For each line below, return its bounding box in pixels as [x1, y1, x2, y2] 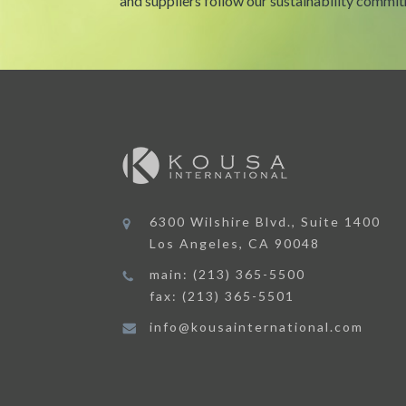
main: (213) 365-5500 [150, 266, 306, 282]
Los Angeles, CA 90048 [150, 236, 321, 251]
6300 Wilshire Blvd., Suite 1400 [150, 214, 382, 229]
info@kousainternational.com [150, 319, 364, 334]
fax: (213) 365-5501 [150, 288, 295, 304]
